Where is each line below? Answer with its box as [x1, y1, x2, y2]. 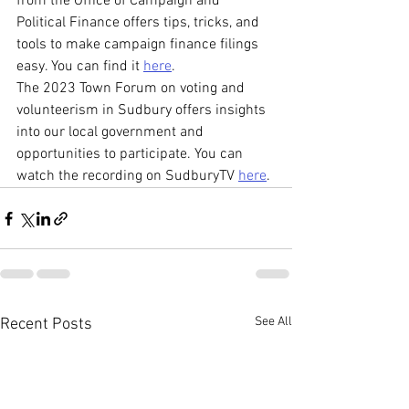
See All [255, 314, 292, 330]
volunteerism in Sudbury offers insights [16, 101, 269, 120]
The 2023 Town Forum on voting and [16, 79, 248, 98]
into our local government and [16, 123, 207, 142]
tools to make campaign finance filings [16, 36, 262, 54]
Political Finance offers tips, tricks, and [16, 14, 263, 32]
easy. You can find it [16, 58, 143, 76]
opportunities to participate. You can [16, 145, 246, 163]
